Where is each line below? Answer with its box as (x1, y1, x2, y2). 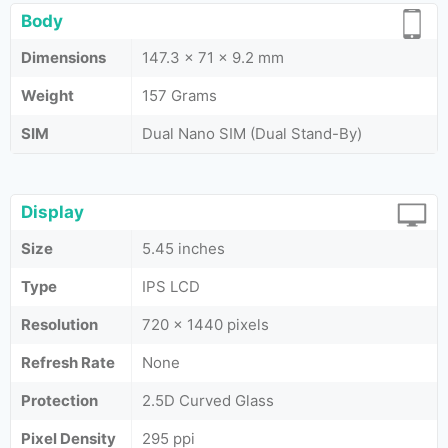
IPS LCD (142, 277, 200, 296)
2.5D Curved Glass (142, 391, 274, 410)
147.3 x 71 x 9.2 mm (142, 48, 284, 67)
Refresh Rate (21, 353, 115, 372)
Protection (21, 391, 98, 410)
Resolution (21, 315, 98, 334)
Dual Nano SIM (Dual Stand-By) (142, 124, 362, 143)
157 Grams (142, 86, 217, 105)
